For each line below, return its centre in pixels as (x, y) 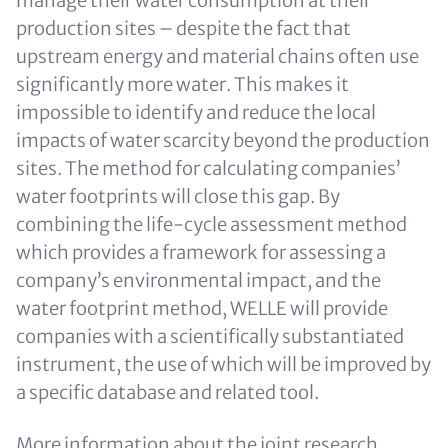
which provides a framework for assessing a (201, 252)
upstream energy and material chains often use (217, 56)
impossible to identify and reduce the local (196, 112)
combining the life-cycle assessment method (211, 224)
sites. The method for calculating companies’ (208, 168)
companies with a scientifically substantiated (210, 336)
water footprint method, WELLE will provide (202, 308)
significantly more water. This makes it (182, 84)
